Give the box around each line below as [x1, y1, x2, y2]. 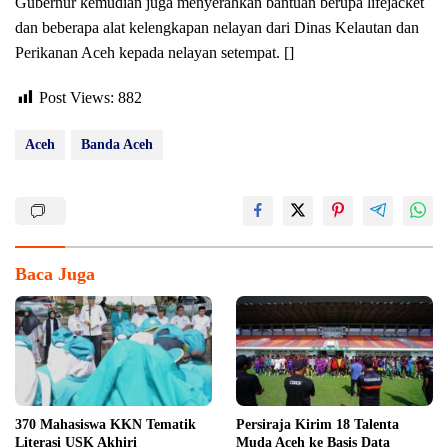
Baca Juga [15, 264, 95, 284]
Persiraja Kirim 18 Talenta [236, 417, 399, 433]
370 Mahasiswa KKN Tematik [15, 417, 196, 433]
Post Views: [39, 89, 114, 106]
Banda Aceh [81, 137, 153, 152]
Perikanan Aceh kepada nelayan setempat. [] [15, 44, 294, 61]
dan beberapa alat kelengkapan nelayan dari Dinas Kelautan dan [15, 19, 419, 36]
